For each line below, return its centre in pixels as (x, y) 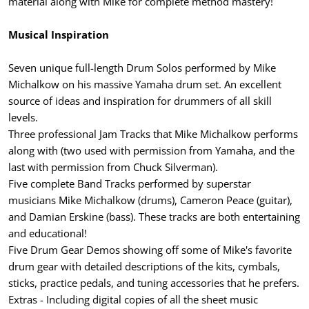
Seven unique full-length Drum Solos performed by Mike (142, 67)
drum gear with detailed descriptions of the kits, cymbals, (144, 266)
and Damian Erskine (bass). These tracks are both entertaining (154, 216)
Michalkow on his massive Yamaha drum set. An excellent (145, 84)
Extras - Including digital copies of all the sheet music (133, 299)
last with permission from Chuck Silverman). (113, 167)
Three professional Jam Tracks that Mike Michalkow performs (153, 133)
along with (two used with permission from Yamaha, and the (151, 150)
